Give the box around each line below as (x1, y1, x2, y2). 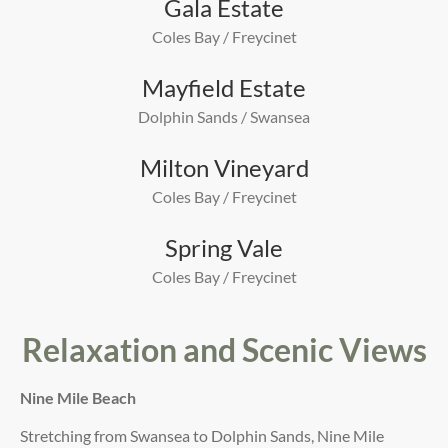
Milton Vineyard (139, 152, 309, 182)
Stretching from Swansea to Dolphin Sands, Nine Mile (20, 426, 384, 446)
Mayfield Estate (142, 72, 306, 102)
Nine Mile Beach (20, 387, 136, 407)
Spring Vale (165, 232, 283, 262)
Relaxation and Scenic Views (21, 329, 427, 369)
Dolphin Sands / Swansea (138, 106, 310, 126)
